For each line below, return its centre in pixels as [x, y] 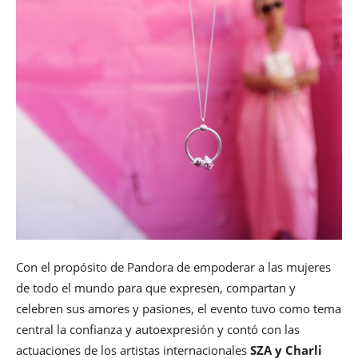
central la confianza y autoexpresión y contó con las [158, 330]
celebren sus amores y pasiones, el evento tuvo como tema [179, 309]
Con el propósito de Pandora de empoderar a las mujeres [173, 267]
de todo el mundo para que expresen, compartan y [156, 288]
